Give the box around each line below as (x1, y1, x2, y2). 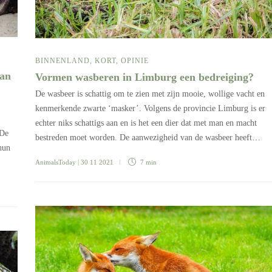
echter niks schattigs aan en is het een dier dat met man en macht (35, 118, 257, 127)
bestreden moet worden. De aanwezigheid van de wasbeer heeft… (35, 132, 260, 142)
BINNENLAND (35, 56, 90, 65)
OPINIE (121, 56, 149, 65)
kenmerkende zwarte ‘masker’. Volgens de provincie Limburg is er (35, 103, 265, 113)
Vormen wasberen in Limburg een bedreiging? (35, 70, 257, 83)
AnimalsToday (35, 158, 76, 166)
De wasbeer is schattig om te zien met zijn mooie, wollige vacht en (35, 89, 265, 98)
